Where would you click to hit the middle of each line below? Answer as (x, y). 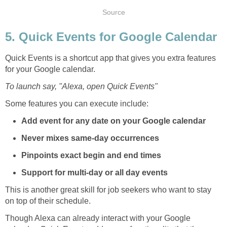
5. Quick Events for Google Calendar (111, 36)
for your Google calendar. (50, 69)
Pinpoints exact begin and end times (91, 156)
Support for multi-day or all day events (94, 173)
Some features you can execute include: (77, 104)
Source (113, 12)
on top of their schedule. (48, 201)
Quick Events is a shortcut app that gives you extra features (110, 58)
